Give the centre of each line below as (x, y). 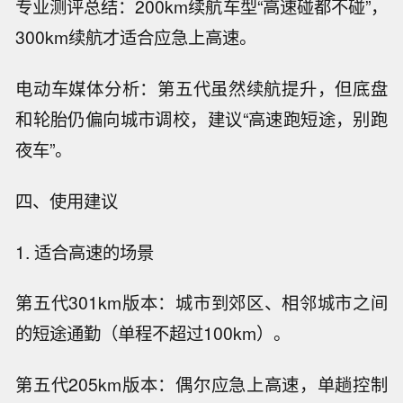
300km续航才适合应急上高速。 (136, 37)
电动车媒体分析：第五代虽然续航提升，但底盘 (201, 88)
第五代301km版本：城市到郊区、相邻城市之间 (201, 303)
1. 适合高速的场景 (85, 251)
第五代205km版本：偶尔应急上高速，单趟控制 (201, 385)
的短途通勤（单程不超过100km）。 (153, 333)
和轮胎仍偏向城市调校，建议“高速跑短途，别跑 (201, 118)
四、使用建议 (67, 200)
